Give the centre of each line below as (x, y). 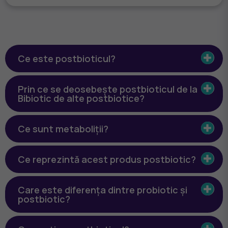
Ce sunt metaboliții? (63, 129)
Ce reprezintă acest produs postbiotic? (107, 159)
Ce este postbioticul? (67, 58)
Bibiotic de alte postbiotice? (81, 98)
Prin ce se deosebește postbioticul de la (108, 89)
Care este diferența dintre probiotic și (103, 190)
